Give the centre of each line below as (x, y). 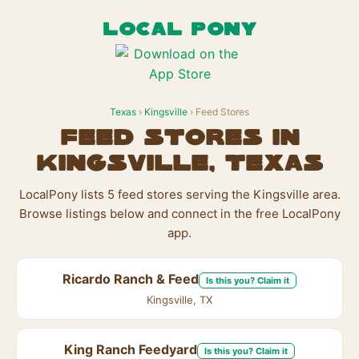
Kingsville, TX (179, 300)
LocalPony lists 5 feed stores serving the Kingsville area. (179, 194)
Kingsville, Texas (179, 164)
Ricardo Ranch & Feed (131, 279)
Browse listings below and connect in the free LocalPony (179, 214)
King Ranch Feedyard (131, 349)
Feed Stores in (179, 139)
